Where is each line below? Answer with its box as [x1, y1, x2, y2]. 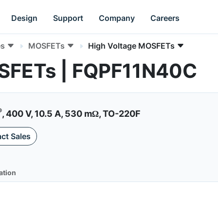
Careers [150, 13, 180, 23]
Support [53, 13, 84, 23]
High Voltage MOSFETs [88, 41, 175, 51]
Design [11, 13, 38, 23]
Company [99, 13, 135, 23]
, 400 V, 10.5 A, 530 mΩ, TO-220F [2, 109, 141, 119]
